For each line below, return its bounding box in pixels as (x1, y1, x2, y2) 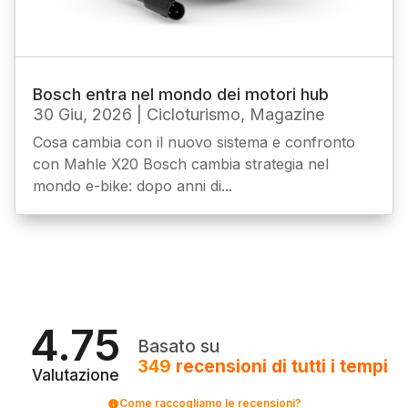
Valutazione (31, 366, 119, 385)
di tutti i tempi (271, 355, 389, 377)
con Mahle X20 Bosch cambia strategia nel (33, 155, 330, 174)
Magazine (250, 105, 325, 125)
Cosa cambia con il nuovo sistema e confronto (33, 133, 356, 152)
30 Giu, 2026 (33, 105, 133, 125)
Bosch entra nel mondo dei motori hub (33, 85, 330, 105)
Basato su (138, 335, 220, 357)
